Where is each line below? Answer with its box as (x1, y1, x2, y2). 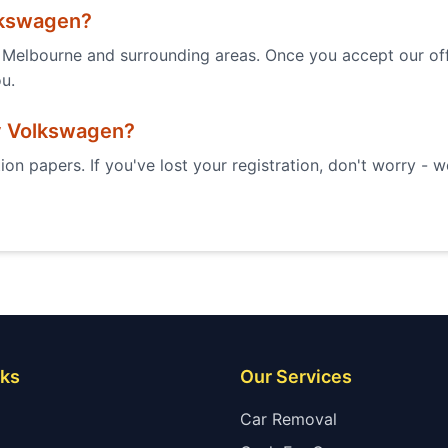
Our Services (240, 366, 352, 387)
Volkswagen (7, 119, 124, 143)
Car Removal (240, 409, 337, 429)
